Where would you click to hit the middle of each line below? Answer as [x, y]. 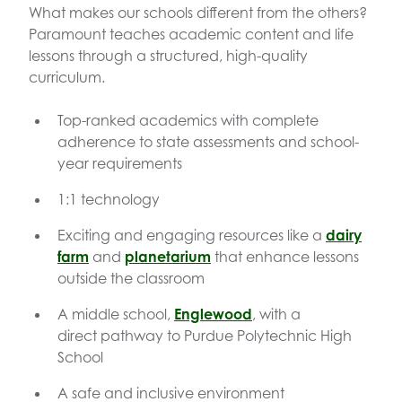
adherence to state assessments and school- [208, 142]
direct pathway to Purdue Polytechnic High [205, 336]
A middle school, [116, 315]
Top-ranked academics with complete [188, 121]
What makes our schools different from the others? [198, 13]
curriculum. [67, 78]
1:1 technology [109, 200]
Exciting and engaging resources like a [192, 236]
